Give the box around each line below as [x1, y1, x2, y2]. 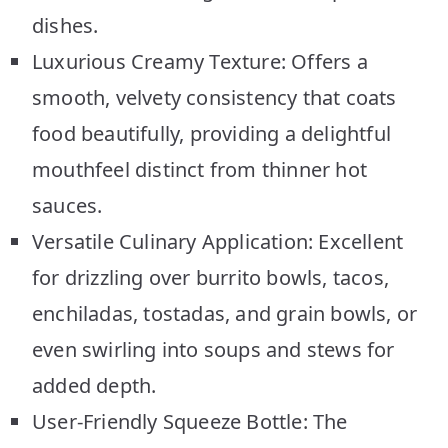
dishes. [32, 11, 99, 39]
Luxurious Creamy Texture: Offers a [32, 47, 368, 75]
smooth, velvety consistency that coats [32, 83, 397, 111]
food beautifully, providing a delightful [32, 119, 392, 147]
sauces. [32, 191, 103, 219]
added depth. [32, 371, 157, 399]
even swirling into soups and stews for [32, 335, 395, 363]
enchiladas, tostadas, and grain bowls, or [32, 299, 418, 327]
